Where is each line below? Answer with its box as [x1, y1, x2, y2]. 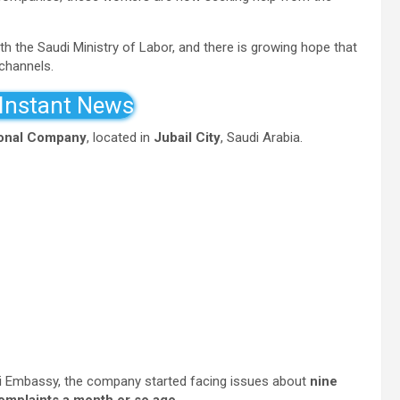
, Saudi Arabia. [221, 129, 303, 146]
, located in [87, 129, 154, 146]
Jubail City [154, 129, 221, 146]
